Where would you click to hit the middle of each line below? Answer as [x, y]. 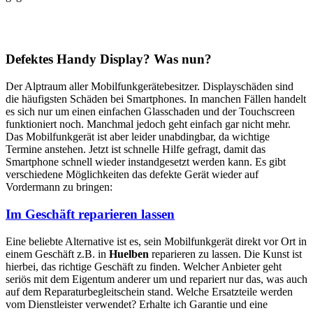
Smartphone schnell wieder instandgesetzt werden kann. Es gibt [146, 162]
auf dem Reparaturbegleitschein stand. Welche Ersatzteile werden [149, 291]
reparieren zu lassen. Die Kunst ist [225, 254]
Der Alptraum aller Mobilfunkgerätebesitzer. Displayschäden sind [150, 87]
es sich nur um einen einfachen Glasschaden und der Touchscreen [150, 112]
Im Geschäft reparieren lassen [90, 214]
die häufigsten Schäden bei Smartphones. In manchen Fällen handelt [156, 99]
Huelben [129, 254]
